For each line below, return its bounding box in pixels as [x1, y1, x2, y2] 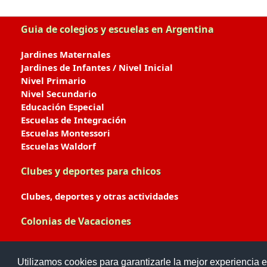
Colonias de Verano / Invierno [21, 240, 153, 252]
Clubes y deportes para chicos [21, 164, 161, 178]
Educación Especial [21, 101, 104, 113]
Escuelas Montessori [21, 127, 110, 139]
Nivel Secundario [21, 88, 97, 100]
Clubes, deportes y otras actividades [21, 190, 178, 202]
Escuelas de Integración [21, 114, 126, 126]
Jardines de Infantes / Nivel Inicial [21, 61, 173, 73]
